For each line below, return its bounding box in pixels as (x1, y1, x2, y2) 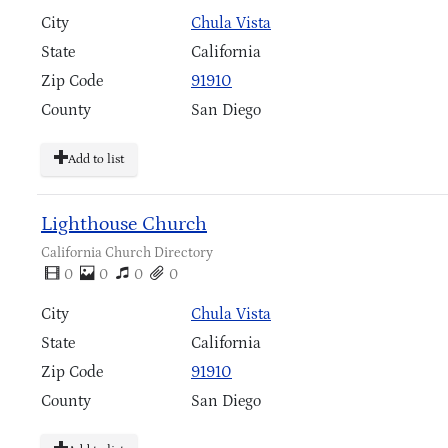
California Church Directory (41, 244, 213, 261)
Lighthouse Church (41, 212, 207, 235)
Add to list (68, 151, 124, 167)
